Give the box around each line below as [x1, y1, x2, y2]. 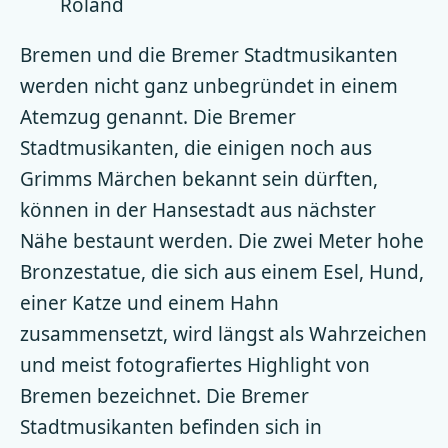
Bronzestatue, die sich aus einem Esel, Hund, [20, 258, 424, 285]
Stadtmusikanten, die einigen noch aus [20, 134, 372, 161]
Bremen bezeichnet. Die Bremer [20, 382, 309, 409]
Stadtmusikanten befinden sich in [20, 413, 322, 440]
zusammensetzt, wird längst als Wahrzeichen [20, 320, 427, 347]
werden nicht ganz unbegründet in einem [20, 72, 398, 99]
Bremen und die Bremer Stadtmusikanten [20, 41, 398, 68]
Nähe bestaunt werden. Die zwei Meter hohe [20, 227, 424, 254]
